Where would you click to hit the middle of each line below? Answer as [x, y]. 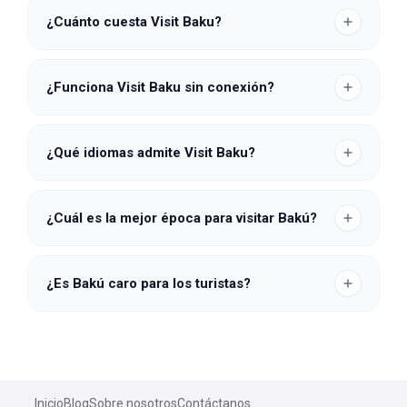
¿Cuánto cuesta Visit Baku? [134, 22]
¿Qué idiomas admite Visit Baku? [151, 153]
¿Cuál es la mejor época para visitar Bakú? [182, 218]
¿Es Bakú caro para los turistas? [149, 283]
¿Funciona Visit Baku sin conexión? [160, 87]
